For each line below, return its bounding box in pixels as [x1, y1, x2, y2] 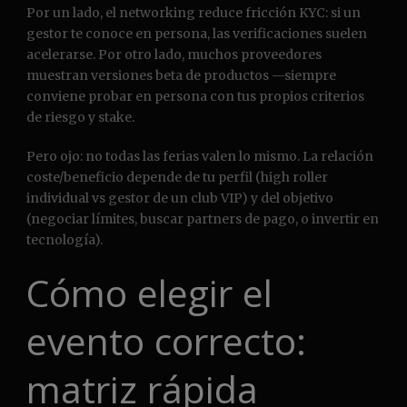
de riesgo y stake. [26, 109, 134, 126]
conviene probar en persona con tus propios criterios [26, 88, 364, 105]
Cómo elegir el [26, 267, 273, 319]
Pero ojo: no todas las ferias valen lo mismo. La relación [26, 148, 373, 165]
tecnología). [26, 232, 103, 249]
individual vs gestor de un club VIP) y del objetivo [26, 190, 333, 207]
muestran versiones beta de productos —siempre [26, 67, 336, 84]
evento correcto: [26, 315, 306, 367]
